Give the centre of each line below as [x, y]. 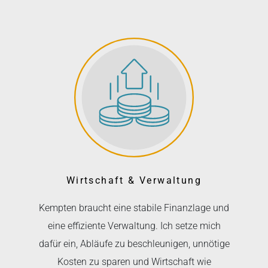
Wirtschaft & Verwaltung [134, 180]
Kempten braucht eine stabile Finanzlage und [134, 208]
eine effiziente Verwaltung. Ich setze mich [134, 226]
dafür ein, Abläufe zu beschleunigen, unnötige [134, 243]
